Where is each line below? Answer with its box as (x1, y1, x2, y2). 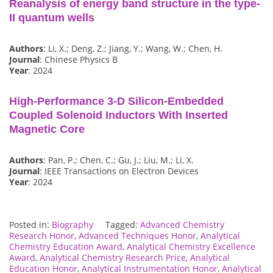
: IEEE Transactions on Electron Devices (40, 165, 199, 177)
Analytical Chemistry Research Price (40, 252, 186, 264)
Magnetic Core (9, 123, 85, 136)
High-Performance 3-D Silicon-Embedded (9, 95, 224, 108)
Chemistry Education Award (9, 241, 122, 253)
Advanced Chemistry (140, 219, 224, 231)
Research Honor (9, 230, 74, 242)
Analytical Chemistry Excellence (127, 241, 255, 253)
